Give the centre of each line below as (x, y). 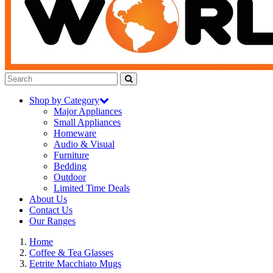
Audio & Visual (84, 144)
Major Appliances (88, 111)
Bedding (70, 166)
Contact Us (51, 210)
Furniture (71, 155)
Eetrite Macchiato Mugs (75, 264)
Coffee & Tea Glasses (71, 253)
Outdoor (70, 177)
